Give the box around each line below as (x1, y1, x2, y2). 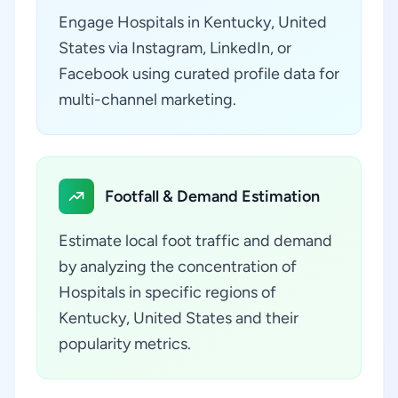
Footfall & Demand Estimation (105, 187, 320, 206)
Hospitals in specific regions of (59, 283, 276, 302)
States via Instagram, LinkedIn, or (59, 38, 291, 58)
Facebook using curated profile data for (59, 64, 339, 84)
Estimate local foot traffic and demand (59, 231, 332, 251)
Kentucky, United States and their (59, 308, 298, 328)
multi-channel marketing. (59, 90, 236, 109)
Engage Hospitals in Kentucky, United (59, 12, 327, 32)
